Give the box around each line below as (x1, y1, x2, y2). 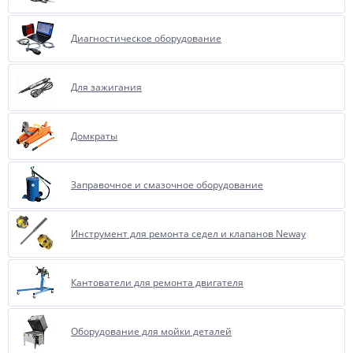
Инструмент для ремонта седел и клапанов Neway (71, 227, 306, 240)
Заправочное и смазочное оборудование (71, 178, 263, 191)
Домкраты (71, 129, 117, 143)
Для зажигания (71, 80, 142, 94)
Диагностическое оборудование (71, 32, 221, 45)
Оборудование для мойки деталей (71, 325, 232, 338)
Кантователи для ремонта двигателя (71, 276, 243, 289)
